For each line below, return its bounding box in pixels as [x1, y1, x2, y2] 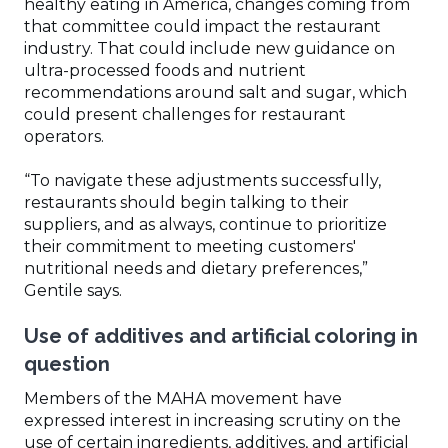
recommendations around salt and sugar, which [24, 82, 407, 102]
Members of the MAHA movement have [24, 388, 342, 408]
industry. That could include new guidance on [24, 38, 395, 58]
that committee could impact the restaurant [24, 16, 381, 36]
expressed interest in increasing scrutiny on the [24, 410, 401, 430]
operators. [24, 126, 108, 146]
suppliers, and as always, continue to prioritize [24, 214, 387, 234]
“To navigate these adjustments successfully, [24, 170, 381, 190]
